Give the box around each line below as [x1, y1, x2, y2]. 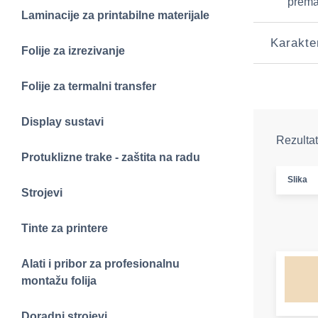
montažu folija [21, 275, 97, 287]
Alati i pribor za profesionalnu [21, 258, 180, 270]
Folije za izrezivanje [21, 45, 125, 57]
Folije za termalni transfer [21, 80, 156, 92]
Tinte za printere [21, 222, 108, 234]
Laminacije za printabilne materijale [21, 9, 209, 21]
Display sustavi [21, 116, 104, 128]
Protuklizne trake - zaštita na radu [21, 151, 200, 163]
